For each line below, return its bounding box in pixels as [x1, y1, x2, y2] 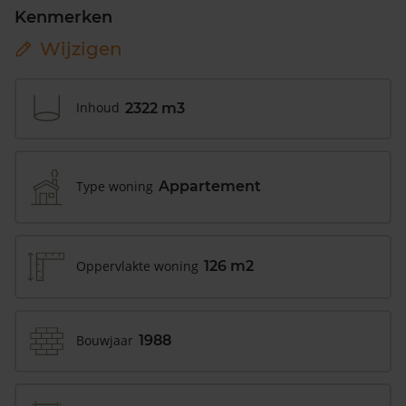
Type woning [76, 177, 153, 195]
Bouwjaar [76, 331, 133, 349]
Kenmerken [14, 6, 112, 27]
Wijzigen [40, 37, 122, 60]
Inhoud [76, 99, 120, 117]
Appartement [159, 178, 261, 196]
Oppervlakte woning [76, 256, 198, 275]
